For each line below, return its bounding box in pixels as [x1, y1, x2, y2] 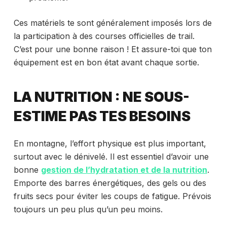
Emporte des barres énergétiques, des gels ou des [13, 177, 206, 188]
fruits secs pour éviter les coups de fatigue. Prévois [13, 191, 211, 201]
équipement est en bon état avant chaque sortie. [13, 57, 199, 67]
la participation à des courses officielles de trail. [13, 30, 195, 41]
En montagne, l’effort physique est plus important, [13, 138, 206, 148]
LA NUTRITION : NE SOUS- [13, 89, 190, 106]
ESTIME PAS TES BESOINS [13, 108, 191, 125]
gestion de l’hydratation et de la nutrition [41, 164, 207, 175]
